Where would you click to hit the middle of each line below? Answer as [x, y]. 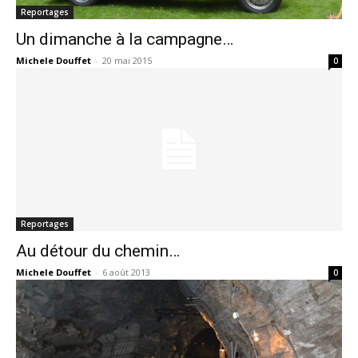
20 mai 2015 [127, 60]
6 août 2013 [126, 272]
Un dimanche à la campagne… [125, 39]
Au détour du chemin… [98, 251]
